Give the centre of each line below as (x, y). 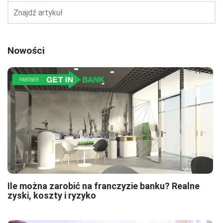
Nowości (26, 51)
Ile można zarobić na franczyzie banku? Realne (104, 186)
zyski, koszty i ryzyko (52, 195)
